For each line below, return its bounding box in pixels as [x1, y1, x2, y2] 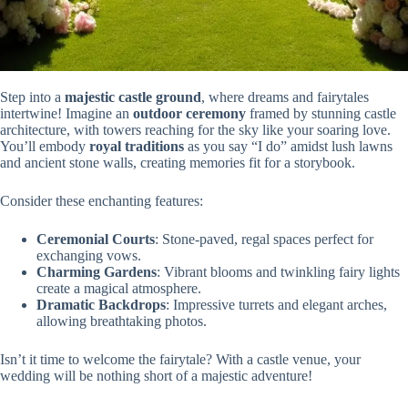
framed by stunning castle [246, 106, 396, 122]
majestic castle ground [65, 89, 201, 106]
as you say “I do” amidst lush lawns [184, 138, 393, 155]
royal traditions [89, 138, 184, 155]
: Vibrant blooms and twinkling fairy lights [157, 264, 400, 280]
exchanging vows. [36, 248, 141, 264]
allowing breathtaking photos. [36, 313, 207, 330]
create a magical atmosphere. [36, 280, 201, 297]
